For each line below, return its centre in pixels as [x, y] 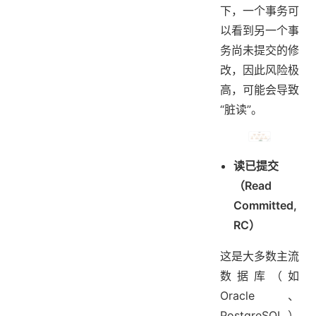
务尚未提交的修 [260, 50]
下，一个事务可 [260, 11]
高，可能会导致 [260, 90]
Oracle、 [260, 296]
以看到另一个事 [260, 31]
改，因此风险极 [260, 70]
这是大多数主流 [260, 256]
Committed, [266, 206]
